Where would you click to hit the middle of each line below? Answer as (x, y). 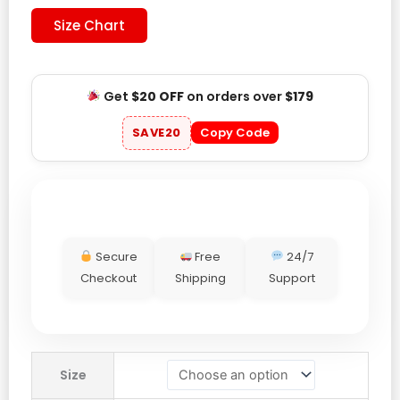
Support (292, 278)
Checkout (108, 278)
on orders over (234, 96)
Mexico (53, 361)
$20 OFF (157, 96)
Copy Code (234, 133)
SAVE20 (156, 132)
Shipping (200, 278)
